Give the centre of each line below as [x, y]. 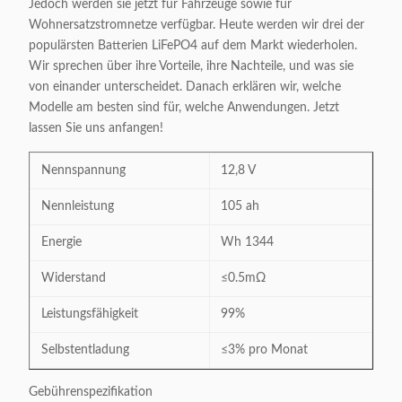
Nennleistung [78, 206]
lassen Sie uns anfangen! [96, 128]
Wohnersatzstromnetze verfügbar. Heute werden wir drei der [197, 25]
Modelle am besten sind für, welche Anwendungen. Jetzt [184, 108]
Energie [61, 242]
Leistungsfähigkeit [90, 314]
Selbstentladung [85, 350]
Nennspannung [83, 170]
